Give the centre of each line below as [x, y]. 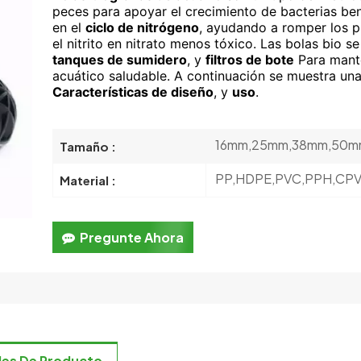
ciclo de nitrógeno [143, 28]
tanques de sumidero [120, 60]
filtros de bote [250, 60]
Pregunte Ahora [132, 237]
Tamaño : [88, 147]
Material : [88, 180]
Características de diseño [133, 92]
